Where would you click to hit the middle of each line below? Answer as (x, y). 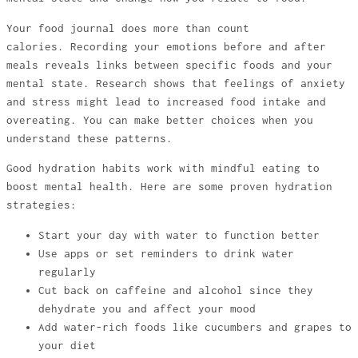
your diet (67, 345)
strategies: (42, 205)
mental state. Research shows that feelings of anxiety (176, 83)
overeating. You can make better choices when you (160, 120)
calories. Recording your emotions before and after (166, 46)
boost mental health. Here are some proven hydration (169, 187)
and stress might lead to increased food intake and (166, 101)
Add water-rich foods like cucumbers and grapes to (195, 327)
